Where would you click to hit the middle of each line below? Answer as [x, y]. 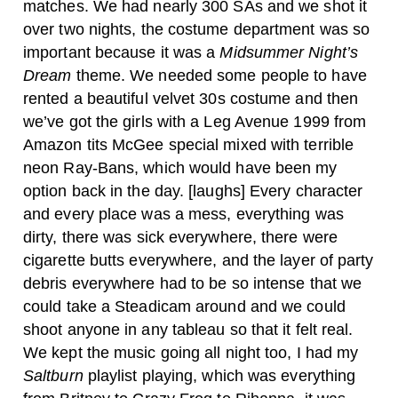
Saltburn [53, 376]
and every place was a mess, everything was [183, 214]
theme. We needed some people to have [219, 76]
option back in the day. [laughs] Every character [193, 191]
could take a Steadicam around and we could [184, 306]
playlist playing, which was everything [219, 376]
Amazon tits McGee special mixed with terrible [189, 145]
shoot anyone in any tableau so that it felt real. [188, 330]
